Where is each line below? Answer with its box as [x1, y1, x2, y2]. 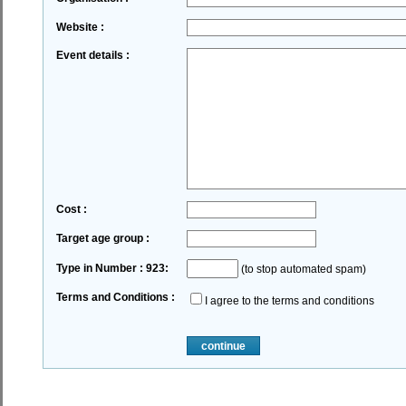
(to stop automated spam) [237, 263, 366, 275]
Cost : [55, 203, 87, 216]
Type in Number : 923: [55, 262, 169, 275]
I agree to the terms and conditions [204, 295, 374, 307]
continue [200, 340, 246, 353]
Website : [55, 21, 104, 34]
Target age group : [55, 232, 150, 245]
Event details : [55, 49, 130, 62]
